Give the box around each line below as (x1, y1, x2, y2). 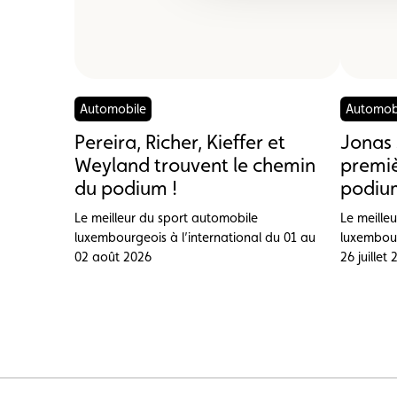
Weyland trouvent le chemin (74, 152, 315, 176)
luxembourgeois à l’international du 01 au (74, 229, 315, 245)
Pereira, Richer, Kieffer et (74, 129, 285, 153)
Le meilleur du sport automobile (74, 209, 258, 225)
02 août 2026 (74, 248, 152, 264)
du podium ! (74, 175, 177, 199)
